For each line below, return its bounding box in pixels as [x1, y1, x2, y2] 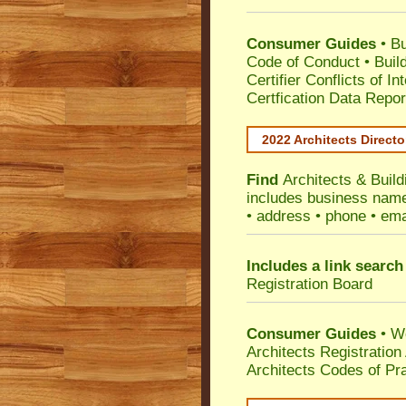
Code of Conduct [246, 53, 360, 71]
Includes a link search [246, 257, 403, 275]
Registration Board [246, 275, 372, 293]
